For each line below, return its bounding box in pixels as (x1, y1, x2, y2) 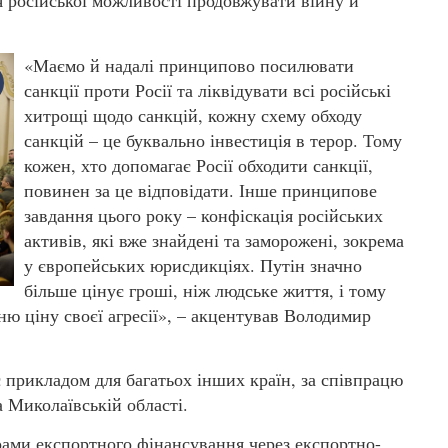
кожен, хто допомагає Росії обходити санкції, (24, 152, 373, 177)
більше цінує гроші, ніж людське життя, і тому (24, 277, 386, 302)
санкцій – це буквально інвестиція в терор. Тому (24, 127, 402, 152)
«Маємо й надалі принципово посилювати (24, 52, 354, 77)
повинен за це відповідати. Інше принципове (24, 177, 377, 202)
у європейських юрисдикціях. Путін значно (24, 252, 362, 277)
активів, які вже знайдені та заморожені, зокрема (24, 227, 404, 252)
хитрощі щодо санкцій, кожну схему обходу (24, 102, 362, 127)
